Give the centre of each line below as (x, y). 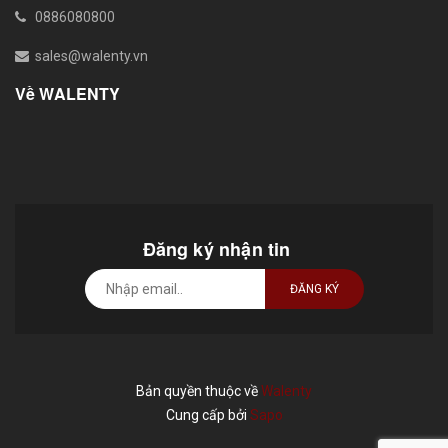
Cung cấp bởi (207, 414)
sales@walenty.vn (91, 55)
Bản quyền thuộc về (198, 390)
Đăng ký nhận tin (216, 248)
